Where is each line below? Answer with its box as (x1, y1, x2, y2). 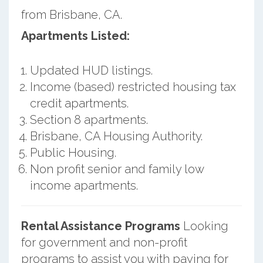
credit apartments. (29, 96, 129, 110)
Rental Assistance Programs (21, 218, 180, 233)
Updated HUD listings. (29, 63, 153, 77)
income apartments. (29, 178, 138, 193)
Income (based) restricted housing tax (29, 79, 236, 94)
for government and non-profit (21, 235, 187, 249)
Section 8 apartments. (29, 112, 148, 127)
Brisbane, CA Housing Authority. (29, 129, 203, 143)
